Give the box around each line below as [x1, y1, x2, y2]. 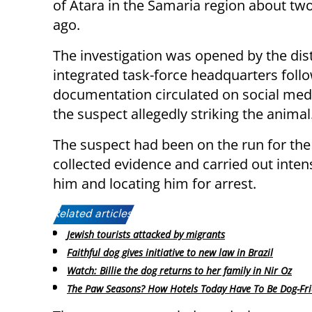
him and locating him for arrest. [53, 174, 256, 194]
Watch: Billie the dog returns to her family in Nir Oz [67, 263, 292, 277]
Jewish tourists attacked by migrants [67, 228, 225, 242]
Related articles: [53, 209, 134, 221]
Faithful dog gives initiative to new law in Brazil [67, 246, 273, 260]
